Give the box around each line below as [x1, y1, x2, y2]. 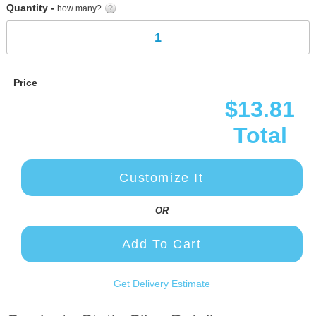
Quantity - [6, 2, 57, 13]
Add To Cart [121, 237, 202, 251]
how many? [57, 4, 104, 13]
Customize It [119, 171, 204, 185]
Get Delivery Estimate [113, 278, 210, 289]
